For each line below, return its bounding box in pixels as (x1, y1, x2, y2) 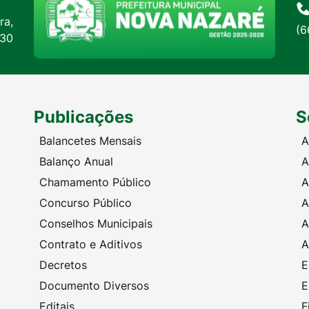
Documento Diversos (39, 278, 149, 292)
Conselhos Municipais (39, 216, 152, 230)
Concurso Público (39, 195, 132, 210)
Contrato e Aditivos (39, 237, 142, 251)
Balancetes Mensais (39, 133, 141, 148)
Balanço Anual (39, 154, 113, 168)
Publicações (34, 106, 133, 127)
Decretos (39, 257, 87, 272)
